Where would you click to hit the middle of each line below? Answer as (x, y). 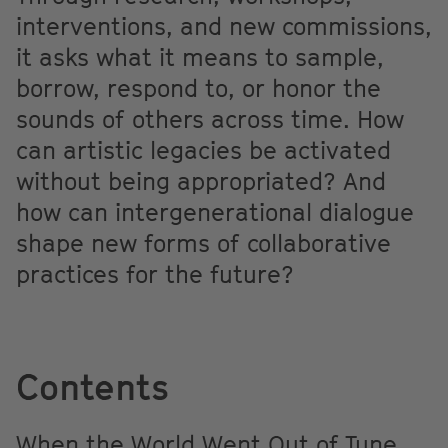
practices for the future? (155, 273)
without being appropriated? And (201, 180)
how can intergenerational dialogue (215, 211)
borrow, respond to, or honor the (198, 87)
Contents (92, 386)
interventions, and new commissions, (224, 25)
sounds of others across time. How (210, 118)
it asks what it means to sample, (200, 56)
